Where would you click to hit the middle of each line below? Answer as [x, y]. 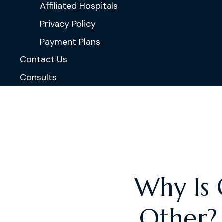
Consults [38, 77]
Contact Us [44, 59]
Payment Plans [70, 42]
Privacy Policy [68, 24]
